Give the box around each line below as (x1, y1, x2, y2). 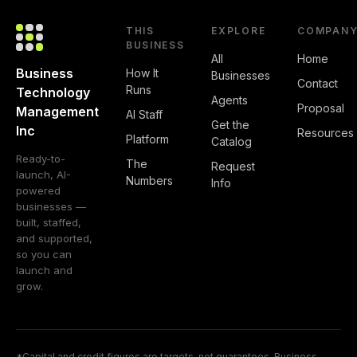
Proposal (297, 100, 345, 115)
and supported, (16, 231, 92, 245)
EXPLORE (211, 24, 266, 37)
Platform (126, 131, 169, 146)
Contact (297, 76, 339, 90)
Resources (297, 125, 355, 139)
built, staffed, (16, 215, 81, 229)
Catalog (211, 134, 253, 148)
